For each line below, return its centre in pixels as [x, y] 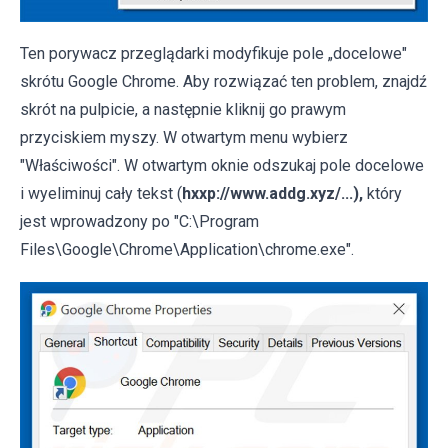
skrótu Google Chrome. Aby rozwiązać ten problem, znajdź [223, 82]
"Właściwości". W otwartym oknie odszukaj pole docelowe [222, 166]
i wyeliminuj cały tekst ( [101, 194]
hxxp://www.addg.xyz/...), [272, 194]
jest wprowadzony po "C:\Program [139, 222]
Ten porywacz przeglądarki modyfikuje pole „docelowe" [213, 54]
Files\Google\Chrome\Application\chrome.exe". [187, 250]
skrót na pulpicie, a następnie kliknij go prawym [183, 110]
